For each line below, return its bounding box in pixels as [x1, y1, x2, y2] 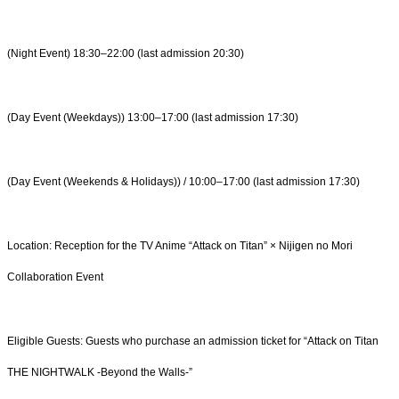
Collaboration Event [7, 270, 103, 283]
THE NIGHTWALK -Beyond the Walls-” [7, 365, 192, 379]
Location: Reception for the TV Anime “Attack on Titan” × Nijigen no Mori [7, 239, 353, 252]
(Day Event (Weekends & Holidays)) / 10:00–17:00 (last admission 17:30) [7, 175, 360, 189]
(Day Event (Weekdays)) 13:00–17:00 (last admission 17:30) [7, 111, 298, 125]
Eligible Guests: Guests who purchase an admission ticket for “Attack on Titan [7, 334, 379, 347]
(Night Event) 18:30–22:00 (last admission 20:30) [7, 47, 244, 61]
